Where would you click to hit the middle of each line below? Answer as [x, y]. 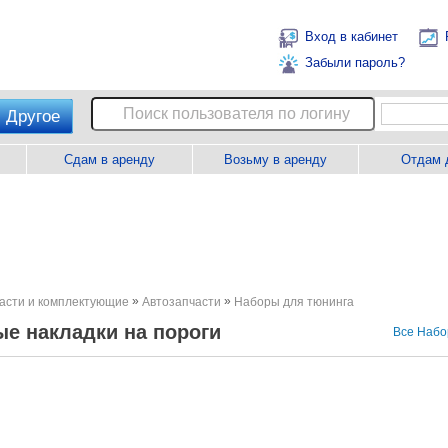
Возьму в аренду [275, 159]
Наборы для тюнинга [294, 302]
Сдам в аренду [109, 159]
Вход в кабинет [351, 37]
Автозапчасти [181, 302]
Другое [33, 116]
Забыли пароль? [355, 63]
